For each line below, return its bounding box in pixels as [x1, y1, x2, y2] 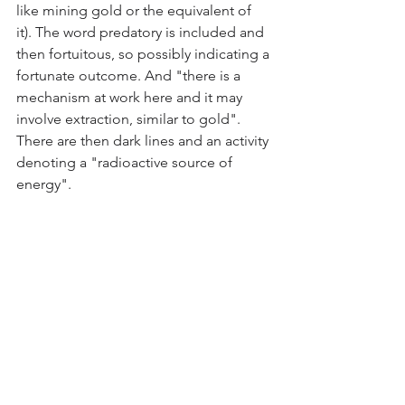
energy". [16, 175, 71, 193]
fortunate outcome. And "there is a [16, 67, 244, 85]
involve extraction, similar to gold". [16, 110, 244, 128]
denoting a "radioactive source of [16, 154, 236, 172]
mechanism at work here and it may [16, 89, 246, 107]
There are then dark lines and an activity [16, 132, 272, 150]
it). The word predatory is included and [16, 24, 268, 42]
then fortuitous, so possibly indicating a [16, 45, 273, 63]
